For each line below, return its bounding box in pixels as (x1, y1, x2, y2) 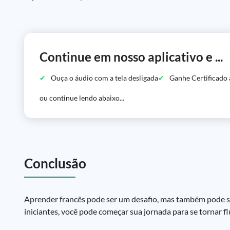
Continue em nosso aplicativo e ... (40, 49, 223, 64)
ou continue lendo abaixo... (40, 93, 124, 102)
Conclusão (24, 155, 86, 171)
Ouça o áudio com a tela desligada (51, 73, 158, 82)
